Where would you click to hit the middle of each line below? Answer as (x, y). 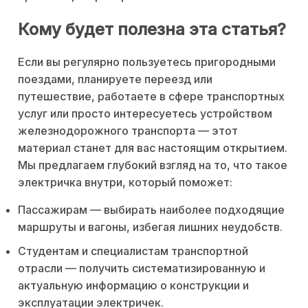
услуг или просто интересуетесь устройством (145, 113)
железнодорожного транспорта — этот (128, 130)
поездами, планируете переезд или (115, 79)
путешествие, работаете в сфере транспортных (151, 96)
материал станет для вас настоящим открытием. (153, 147)
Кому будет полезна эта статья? (152, 29)
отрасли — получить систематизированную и (142, 268)
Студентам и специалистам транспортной (133, 251)
